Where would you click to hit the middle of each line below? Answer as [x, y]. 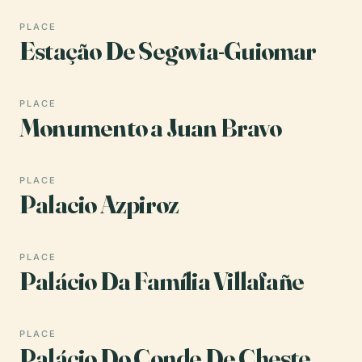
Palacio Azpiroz [99, 204]
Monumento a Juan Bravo [150, 127]
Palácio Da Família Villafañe [162, 280]
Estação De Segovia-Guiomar [168, 50]
